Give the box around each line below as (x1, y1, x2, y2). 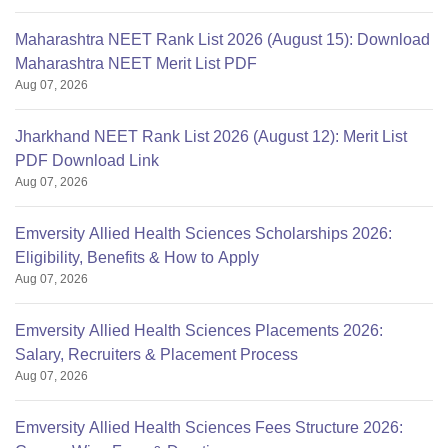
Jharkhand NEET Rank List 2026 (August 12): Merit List (15, 128, 407, 145)
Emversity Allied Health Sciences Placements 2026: (15, 322, 383, 339)
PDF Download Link (15, 152, 159, 169)
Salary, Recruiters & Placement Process (15, 346, 298, 363)
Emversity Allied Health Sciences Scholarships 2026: (15, 225, 392, 242)
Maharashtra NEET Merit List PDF (15, 55, 257, 72)
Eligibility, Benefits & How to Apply (15, 249, 259, 266)
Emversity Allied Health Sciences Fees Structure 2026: (15, 419, 403, 436)
